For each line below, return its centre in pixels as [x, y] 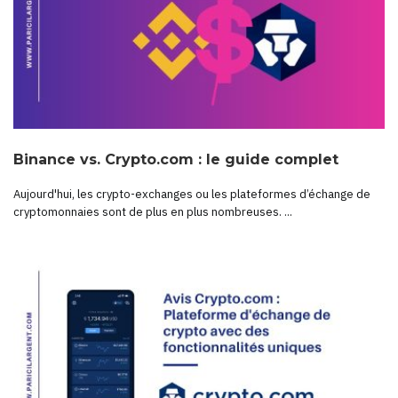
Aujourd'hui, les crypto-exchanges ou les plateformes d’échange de [192, 195]
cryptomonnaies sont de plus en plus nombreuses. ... [153, 212]
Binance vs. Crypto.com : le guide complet [176, 160]
